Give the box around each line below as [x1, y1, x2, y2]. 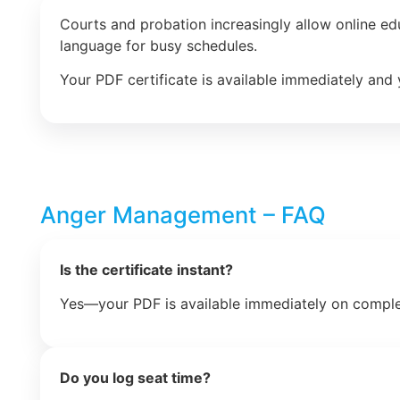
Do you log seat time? [60, 368, 211, 387]
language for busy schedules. [60, 36, 257, 54]
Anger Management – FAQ [40, 200, 326, 229]
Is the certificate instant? [60, 260, 233, 279]
